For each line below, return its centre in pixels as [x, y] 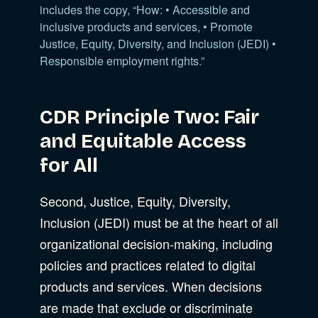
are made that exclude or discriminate [146, 307]
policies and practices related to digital [148, 264]
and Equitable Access [143, 141]
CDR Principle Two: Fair [149, 117]
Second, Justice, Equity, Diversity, [135, 201]
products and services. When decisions [151, 286]
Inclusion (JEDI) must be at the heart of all [159, 222]
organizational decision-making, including [156, 243]
